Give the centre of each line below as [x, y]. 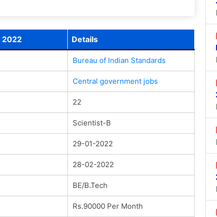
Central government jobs [115, 81]
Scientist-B [92, 123]
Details [85, 39]
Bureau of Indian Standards [119, 60]
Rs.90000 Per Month [108, 206]
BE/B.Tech [90, 185]
